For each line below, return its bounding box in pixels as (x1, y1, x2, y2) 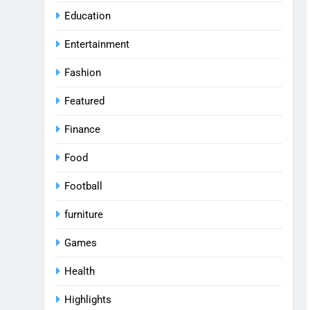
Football (64, 180, 102, 192)
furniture (64, 208, 103, 221)
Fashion (64, 66, 101, 79)
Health (64, 265, 95, 277)
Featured (64, 95, 104, 107)
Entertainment (64, 38, 129, 51)
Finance (64, 123, 100, 136)
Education (64, 10, 111, 22)
